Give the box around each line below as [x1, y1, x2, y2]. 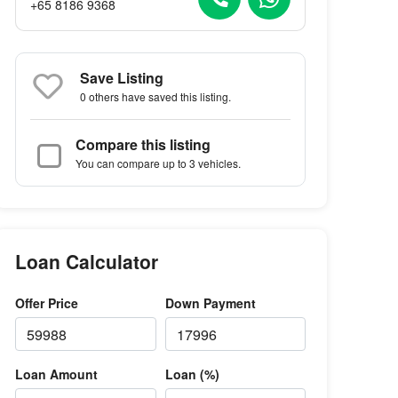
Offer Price [15, 294, 79, 312]
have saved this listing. [119, 89, 232, 104]
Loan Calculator [15, 248, 159, 275]
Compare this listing [76, 134, 211, 155]
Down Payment [164, 294, 256, 312]
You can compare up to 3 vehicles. [76, 155, 242, 171]
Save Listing [80, 68, 164, 88]
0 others [80, 89, 120, 104]
